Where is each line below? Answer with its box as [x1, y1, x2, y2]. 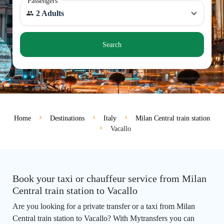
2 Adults [36, 9, 64, 17]
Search [102, 40, 121, 48]
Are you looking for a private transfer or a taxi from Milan [12, 202, 195, 211]
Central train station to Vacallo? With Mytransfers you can [12, 214, 194, 223]
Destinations [50, 114, 84, 122]
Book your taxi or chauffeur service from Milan [12, 173, 206, 184]
